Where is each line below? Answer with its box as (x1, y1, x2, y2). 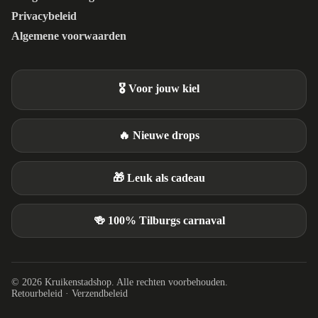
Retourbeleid (11, 288, 62, 300)
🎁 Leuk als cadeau (113, 172, 205, 185)
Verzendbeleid (72, 288, 128, 300)
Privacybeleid (11, 10, 77, 23)
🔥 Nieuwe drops (119, 129, 199, 142)
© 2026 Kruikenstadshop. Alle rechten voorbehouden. (11, 277, 228, 288)
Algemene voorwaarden (11, 30, 126, 43)
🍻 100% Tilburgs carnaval (93, 214, 225, 227)
